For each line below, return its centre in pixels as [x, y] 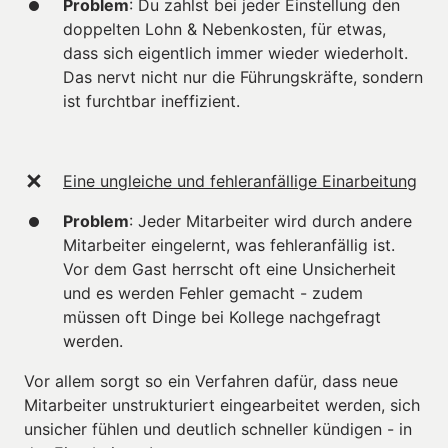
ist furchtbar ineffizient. [151, 100]
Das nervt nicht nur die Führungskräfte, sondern [243, 76]
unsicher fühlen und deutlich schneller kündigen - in [218, 428]
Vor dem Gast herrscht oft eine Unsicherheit [229, 268]
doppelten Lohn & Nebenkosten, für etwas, [224, 28]
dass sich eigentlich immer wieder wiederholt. [235, 52]
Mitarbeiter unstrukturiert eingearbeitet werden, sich [222, 404]
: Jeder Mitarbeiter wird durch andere [270, 220]
